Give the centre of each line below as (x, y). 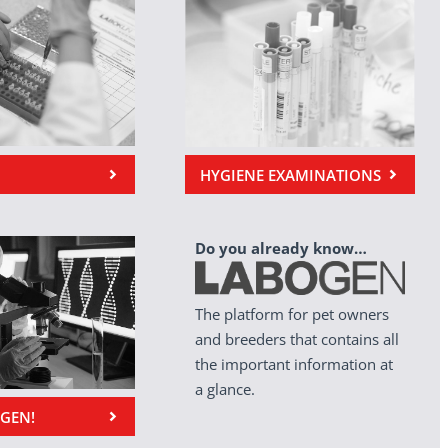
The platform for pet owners (292, 314)
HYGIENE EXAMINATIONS (291, 174)
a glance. (225, 389)
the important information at (294, 364)
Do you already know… (281, 248)
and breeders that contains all (297, 339)
